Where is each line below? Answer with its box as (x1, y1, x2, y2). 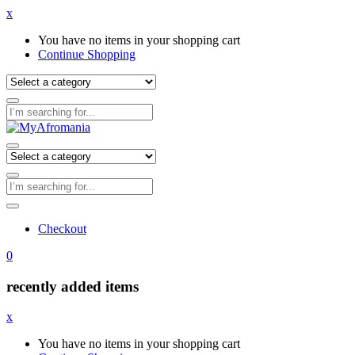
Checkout (38, 221, 86, 235)
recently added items (6, 277, 139, 295)
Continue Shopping (38, 47, 136, 61)
